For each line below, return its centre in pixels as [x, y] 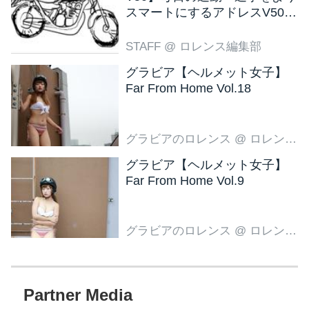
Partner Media [78, 295]
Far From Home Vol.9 [185, 180]
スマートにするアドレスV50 [205, 13]
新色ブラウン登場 [176, 29]
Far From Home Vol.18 [189, 89]
